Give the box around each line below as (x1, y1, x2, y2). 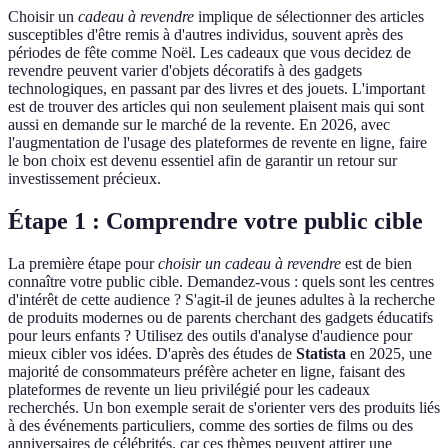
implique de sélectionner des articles (194, 8, 424, 26)
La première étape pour (8, 255, 158, 273)
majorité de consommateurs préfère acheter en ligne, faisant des (8, 363, 405, 381)
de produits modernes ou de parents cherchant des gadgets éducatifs (8, 309, 433, 327)
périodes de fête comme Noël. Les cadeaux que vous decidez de (8, 44, 411, 62)
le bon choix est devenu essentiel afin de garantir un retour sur (8, 152, 397, 170)
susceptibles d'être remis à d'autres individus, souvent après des (8, 26, 403, 44)
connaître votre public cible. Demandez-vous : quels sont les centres (8, 273, 434, 291)
